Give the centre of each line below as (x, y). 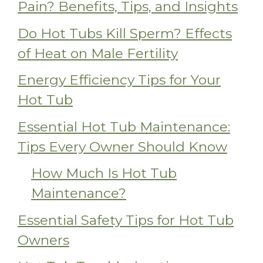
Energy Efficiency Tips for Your (119, 80)
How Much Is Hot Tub (104, 173)
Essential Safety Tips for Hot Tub (126, 220)
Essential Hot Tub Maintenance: (124, 127)
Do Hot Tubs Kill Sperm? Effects (125, 33)
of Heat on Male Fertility (98, 53)
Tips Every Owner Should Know (122, 146)
